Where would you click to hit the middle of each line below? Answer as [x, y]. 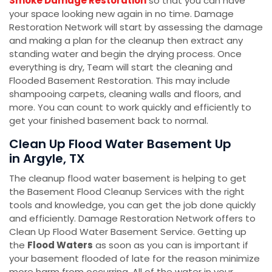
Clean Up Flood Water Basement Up [120, 144]
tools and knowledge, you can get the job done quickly [132, 205]
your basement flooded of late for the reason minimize [134, 259]
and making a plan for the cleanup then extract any [126, 41]
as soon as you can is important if [171, 245]
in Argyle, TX [47, 159]
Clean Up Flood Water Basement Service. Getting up [128, 232]
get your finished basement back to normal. [109, 121]
